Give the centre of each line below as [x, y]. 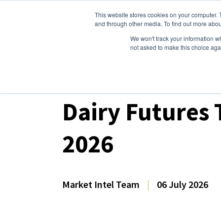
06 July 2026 [183, 184]
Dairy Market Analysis [166, 83]
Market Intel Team [101, 184]
